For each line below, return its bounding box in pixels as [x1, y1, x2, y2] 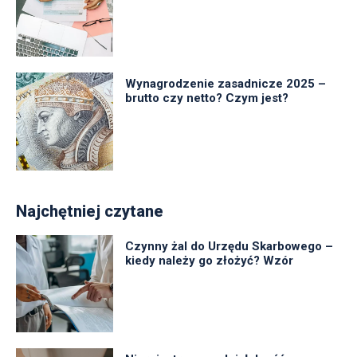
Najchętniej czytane [16, 201, 163, 221]
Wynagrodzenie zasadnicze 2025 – [125, 76, 327, 92]
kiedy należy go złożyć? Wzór [125, 253, 294, 268]
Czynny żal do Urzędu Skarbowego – [125, 238, 334, 253]
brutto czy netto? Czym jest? [125, 91, 289, 106]
